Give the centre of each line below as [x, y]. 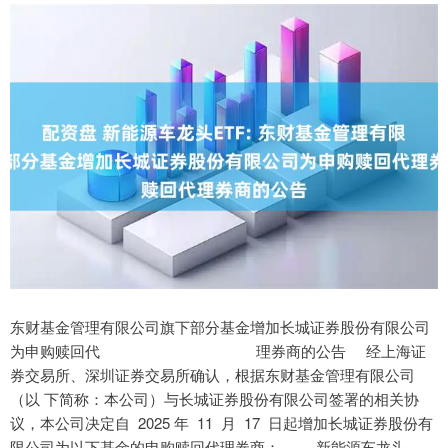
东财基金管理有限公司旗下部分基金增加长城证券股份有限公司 [220, 327]
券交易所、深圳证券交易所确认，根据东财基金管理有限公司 [212, 375]
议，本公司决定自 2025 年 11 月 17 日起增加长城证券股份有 [221, 423]
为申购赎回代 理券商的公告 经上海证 [218, 351]
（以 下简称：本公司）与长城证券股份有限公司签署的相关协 [214, 399]
